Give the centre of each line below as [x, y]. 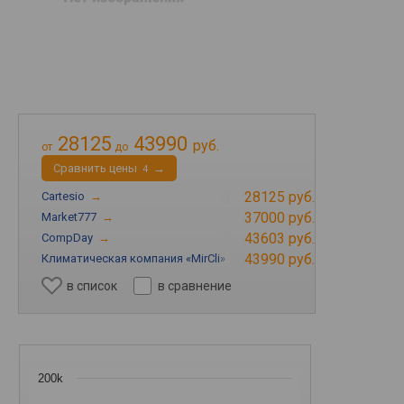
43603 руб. [280, 239]
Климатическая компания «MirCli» [133, 258]
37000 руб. [280, 218]
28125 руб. [280, 197]
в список [92, 286]
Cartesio [63, 196]
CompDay [67, 238]
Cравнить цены [95, 168]
